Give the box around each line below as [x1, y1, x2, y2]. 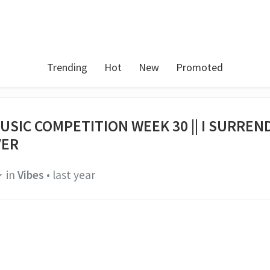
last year [52, 167, 95, 182]
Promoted [176, 60, 223, 74]
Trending [47, 60, 87, 74]
